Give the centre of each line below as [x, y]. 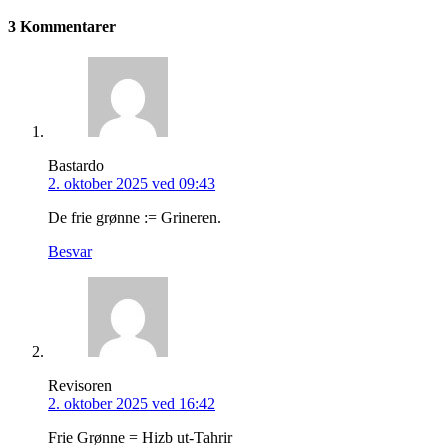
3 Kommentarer [62, 26]
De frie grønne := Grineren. [134, 218]
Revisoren [80, 386]
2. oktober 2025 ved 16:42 [131, 404]
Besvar [70, 252]
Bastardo [76, 166]
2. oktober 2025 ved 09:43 [131, 184]
